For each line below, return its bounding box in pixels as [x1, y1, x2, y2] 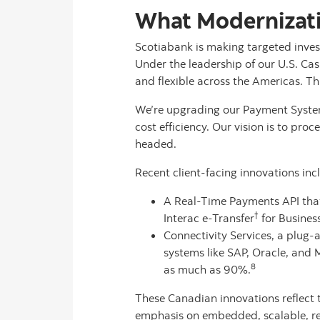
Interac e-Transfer [164, 211, 254, 225]
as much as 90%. [164, 262, 251, 276]
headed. [135, 136, 176, 151]
